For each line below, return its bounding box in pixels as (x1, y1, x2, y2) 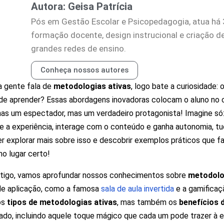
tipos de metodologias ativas (7, 197, 117, 207)
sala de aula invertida (101, 184, 174, 193)
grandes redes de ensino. (31, 43, 126, 53)
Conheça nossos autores (40, 65, 128, 74)
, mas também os (117, 197, 179, 207)
